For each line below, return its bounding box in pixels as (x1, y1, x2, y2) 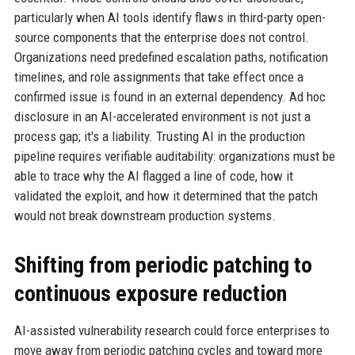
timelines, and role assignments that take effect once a (13, 68, 303, 85)
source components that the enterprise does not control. (13, 29, 309, 45)
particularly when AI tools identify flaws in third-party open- (13, 9, 326, 25)
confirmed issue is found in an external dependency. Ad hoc (13, 88, 326, 105)
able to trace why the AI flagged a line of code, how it (13, 167, 293, 184)
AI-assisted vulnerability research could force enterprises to (13, 322, 330, 338)
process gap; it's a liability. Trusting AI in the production (13, 128, 305, 144)
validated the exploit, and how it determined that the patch (13, 187, 318, 204)
